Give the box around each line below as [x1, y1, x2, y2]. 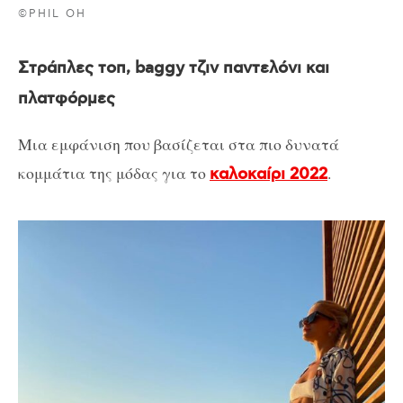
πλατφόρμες [18, 89, 115, 110]
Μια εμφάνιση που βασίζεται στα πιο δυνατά [18, 132, 339, 155]
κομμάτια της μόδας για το [18, 161, 210, 184]
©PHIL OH [18, 6, 87, 21]
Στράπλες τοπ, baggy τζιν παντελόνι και [18, 58, 329, 79]
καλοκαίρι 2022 [210, 164, 327, 184]
